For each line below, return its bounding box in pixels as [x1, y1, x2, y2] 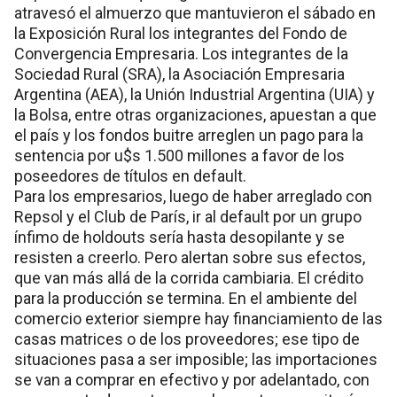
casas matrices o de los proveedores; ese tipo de [14, 329, 360, 348]
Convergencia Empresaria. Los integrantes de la [14, 43, 348, 63]
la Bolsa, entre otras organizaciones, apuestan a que [14, 105, 377, 124]
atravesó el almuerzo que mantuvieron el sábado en [14, 3, 376, 22]
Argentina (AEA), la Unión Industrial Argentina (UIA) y [14, 84, 375, 104]
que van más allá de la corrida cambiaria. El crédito [14, 268, 363, 287]
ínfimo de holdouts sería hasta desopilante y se [14, 227, 345, 246]
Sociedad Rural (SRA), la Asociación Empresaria [14, 64, 345, 83]
